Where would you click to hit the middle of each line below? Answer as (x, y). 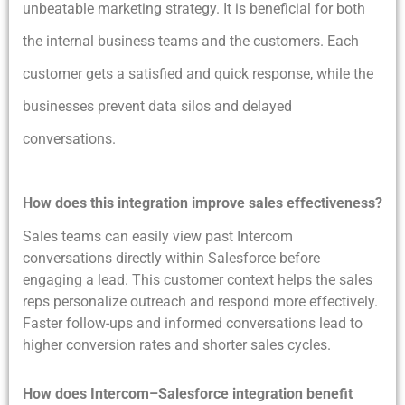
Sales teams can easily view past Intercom (158, 237)
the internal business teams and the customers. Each (191, 42)
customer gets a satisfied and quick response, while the (198, 74)
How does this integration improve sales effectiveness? (202, 203)
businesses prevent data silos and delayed (157, 107)
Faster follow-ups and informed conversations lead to (193, 324)
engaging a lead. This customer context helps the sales (198, 280)
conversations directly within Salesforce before (171, 259)
